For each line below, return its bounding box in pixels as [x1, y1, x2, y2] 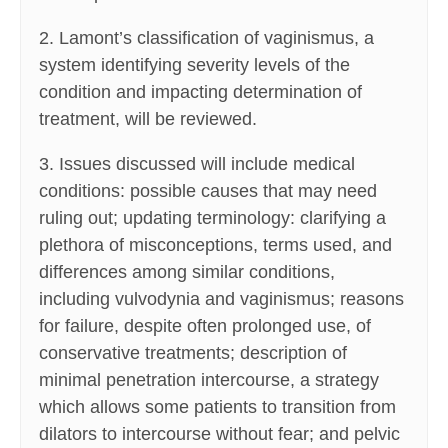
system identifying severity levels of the [39, 55, 350, 76]
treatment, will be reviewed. [39, 109, 257, 130]
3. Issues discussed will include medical [39, 154, 355, 175]
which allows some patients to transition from [39, 397, 396, 418]
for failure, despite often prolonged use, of [39, 316, 371, 337]
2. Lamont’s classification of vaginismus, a [39, 28, 374, 49]
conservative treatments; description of [39, 343, 347, 364]
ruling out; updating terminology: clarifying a [39, 208, 386, 229]
